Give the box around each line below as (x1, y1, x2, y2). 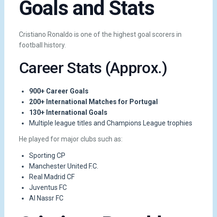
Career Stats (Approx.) (18, 59, 167, 77)
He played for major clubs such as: (18, 135, 123, 143)
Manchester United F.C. (29, 162, 98, 170)
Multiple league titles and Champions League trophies (29, 119, 192, 127)
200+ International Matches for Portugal (29, 98, 158, 106)
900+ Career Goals (29, 87, 89, 95)
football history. (18, 41, 66, 49)
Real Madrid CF (29, 172, 75, 181)
